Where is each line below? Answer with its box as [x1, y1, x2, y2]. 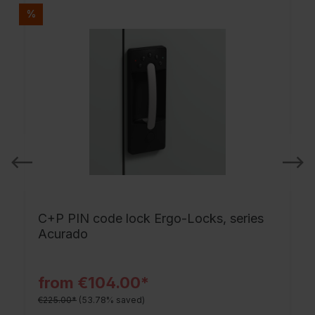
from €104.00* [38, 273, 149, 292]
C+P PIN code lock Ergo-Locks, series [38, 210, 264, 226]
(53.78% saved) [79, 294, 145, 305]
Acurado [38, 226, 88, 241]
